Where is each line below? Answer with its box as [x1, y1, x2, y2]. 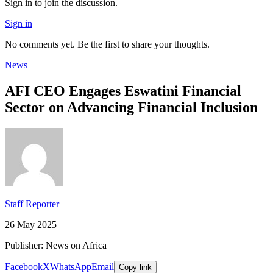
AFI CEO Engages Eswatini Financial [5, 83, 241, 99]
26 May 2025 [5, 219, 57, 230]
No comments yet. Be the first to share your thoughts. [5, 39, 210, 50]
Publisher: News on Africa [5, 240, 107, 251]
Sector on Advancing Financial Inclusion [5, 99, 258, 116]
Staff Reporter [5, 199, 59, 210]
